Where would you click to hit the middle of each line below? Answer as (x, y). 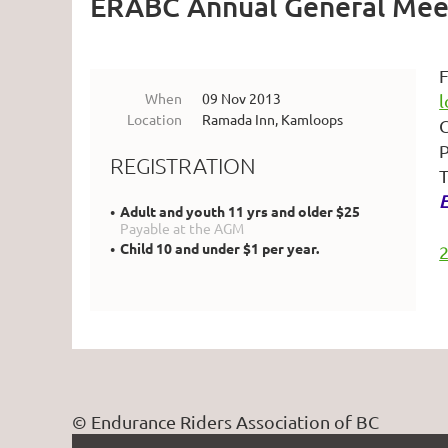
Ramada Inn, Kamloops (272, 119)
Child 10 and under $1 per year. (219, 248)
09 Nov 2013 (241, 98)
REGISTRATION (183, 165)
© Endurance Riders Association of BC (225, 421)
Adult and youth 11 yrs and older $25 (240, 211)
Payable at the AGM (182, 228)
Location (154, 119)
